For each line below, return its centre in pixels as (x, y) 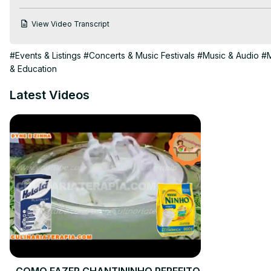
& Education (33, 68)
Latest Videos (50, 95)
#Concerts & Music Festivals (139, 55)
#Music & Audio (228, 55)
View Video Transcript (70, 24)
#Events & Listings (45, 55)
